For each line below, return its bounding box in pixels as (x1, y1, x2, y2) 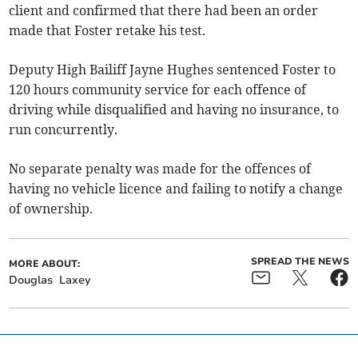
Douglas (9, 272, 54, 288)
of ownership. (9, 200, 93, 217)
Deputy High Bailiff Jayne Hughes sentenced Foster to (9, 61, 336, 78)
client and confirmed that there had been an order (9, 2, 319, 18)
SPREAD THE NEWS (250, 254, 349, 268)
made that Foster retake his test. (9, 22, 206, 38)
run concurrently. (9, 121, 118, 137)
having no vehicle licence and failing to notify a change (9, 180, 344, 197)
